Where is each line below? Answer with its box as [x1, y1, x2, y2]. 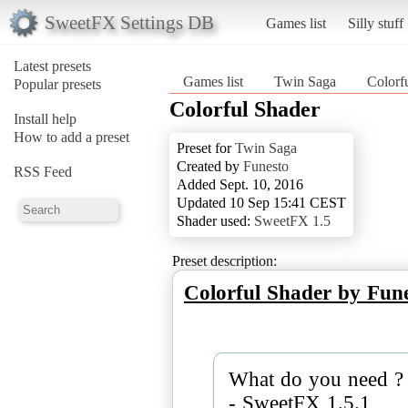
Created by [177, 158, 243, 174]
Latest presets [14, 57, 91, 74]
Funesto [243, 158, 289, 174]
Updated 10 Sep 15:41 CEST [177, 194, 346, 210]
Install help [14, 110, 76, 127]
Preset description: [172, 252, 277, 269]
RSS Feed [14, 163, 72, 179]
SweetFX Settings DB [44, 11, 214, 33]
